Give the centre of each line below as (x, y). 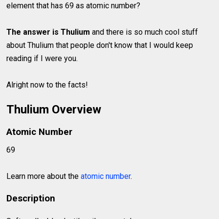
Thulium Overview (54, 109)
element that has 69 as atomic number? (74, 6)
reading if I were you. (42, 58)
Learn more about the (44, 176)
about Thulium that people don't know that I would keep (100, 45)
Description (31, 198)
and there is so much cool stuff (144, 32)
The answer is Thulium (48, 32)
